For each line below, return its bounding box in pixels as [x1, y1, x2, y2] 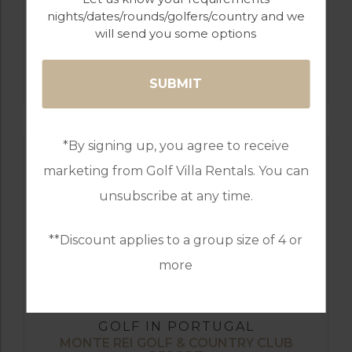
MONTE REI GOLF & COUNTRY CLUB [59, 335, 293, 350]
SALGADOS [138, 65, 214, 81]
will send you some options [95, 26, 257, 41]
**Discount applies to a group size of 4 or [49, 233, 303, 247]
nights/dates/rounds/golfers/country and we [46, 9, 305, 24]
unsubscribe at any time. [98, 189, 253, 203]
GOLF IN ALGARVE [105, 49, 247, 64]
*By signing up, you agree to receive [62, 138, 289, 153]
